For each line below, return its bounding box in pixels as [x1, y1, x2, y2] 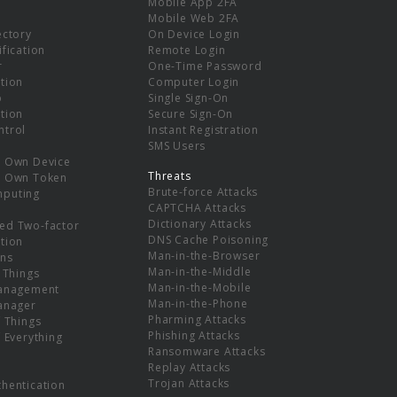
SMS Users [148, 137, 206, 153]
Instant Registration [148, 121, 259, 137]
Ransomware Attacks [148, 343, 266, 359]
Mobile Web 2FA [148, 10, 240, 26]
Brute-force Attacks [148, 183, 259, 199]
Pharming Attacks [148, 311, 246, 327]
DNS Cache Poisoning [148, 231, 269, 247]
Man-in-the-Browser [148, 247, 261, 263]
